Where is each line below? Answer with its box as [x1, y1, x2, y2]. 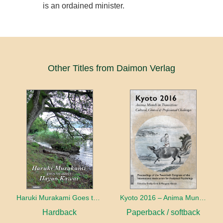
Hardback [42, 208, 77, 217]
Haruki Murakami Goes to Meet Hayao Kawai [93, 193, 100, 202]
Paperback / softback [126, 208, 201, 217]
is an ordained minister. [43, 1, 125, 10]
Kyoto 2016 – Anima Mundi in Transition [199, 193, 206, 202]
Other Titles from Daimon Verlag [48, 63, 175, 73]
